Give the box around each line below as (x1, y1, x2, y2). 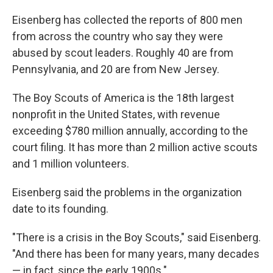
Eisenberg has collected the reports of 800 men (12, 13, 243, 27)
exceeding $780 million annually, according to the (12, 124, 248, 138)
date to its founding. (12, 202, 108, 216)
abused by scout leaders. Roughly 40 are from (12, 46, 233, 60)
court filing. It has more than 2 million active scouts (12, 141, 258, 154)
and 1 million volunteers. (12, 157, 129, 171)
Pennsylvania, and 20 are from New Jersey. (12, 63, 219, 76)
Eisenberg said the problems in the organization (12, 186, 242, 199)
